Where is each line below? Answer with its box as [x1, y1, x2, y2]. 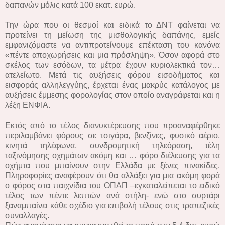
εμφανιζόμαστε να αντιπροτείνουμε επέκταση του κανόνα [5, 40, 220, 49]
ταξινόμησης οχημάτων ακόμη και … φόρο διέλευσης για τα [5, 151, 220, 160]
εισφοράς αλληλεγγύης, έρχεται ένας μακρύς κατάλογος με [5, 80, 220, 89]
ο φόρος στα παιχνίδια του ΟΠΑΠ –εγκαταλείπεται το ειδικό [5, 181, 220, 190]
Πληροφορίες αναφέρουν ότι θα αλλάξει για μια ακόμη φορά [5, 171, 220, 180]
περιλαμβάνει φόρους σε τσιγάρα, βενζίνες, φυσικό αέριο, [5, 131, 220, 140]
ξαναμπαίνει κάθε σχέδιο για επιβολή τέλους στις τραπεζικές [5, 201, 220, 210]
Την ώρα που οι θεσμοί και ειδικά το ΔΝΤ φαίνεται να [5, 20, 220, 29]
